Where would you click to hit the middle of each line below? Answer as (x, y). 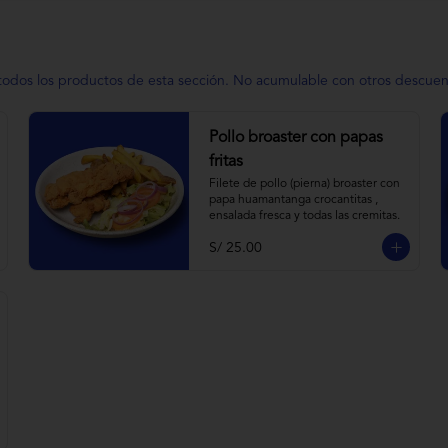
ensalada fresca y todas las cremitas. (304, 216)
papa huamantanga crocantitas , (293, 200)
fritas (226, 162)
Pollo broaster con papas (296, 138)
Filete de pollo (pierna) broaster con (304, 184)
